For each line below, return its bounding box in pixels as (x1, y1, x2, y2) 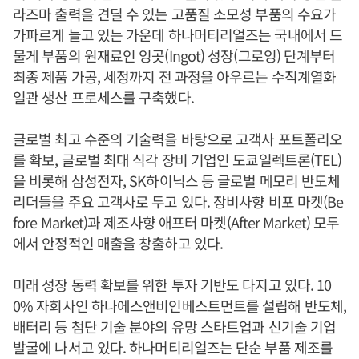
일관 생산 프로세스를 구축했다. (13, 87, 194, 107)
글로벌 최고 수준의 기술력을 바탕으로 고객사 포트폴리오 (13, 128, 342, 149)
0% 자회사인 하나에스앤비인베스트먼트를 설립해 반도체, (13, 295, 346, 316)
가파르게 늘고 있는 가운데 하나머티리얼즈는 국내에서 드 (13, 24, 343, 45)
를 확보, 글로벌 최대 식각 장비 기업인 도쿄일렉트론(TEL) (13, 149, 342, 170)
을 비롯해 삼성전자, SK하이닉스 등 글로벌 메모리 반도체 (13, 170, 341, 191)
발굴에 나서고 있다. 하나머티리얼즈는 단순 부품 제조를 (13, 337, 333, 357)
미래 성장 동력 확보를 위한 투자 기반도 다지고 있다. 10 (13, 274, 332, 295)
